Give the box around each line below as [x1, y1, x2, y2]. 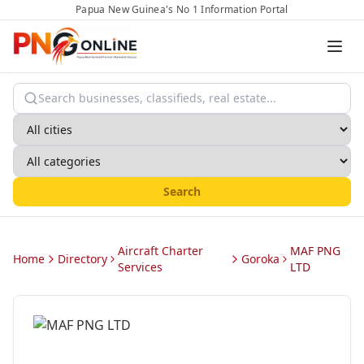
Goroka [240, 251, 279, 266]
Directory [58, 251, 107, 266]
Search [163, 184, 201, 199]
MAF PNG [289, 243, 340, 258]
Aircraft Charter [118, 243, 204, 258]
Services [118, 259, 163, 275]
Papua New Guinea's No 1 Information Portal [76, 2, 288, 16]
